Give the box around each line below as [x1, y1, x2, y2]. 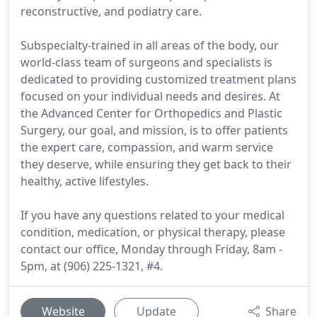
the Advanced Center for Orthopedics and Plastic [21, 105, 282, 121]
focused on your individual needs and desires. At [21, 88, 280, 104]
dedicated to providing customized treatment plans [21, 71, 296, 87]
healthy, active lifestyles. [21, 173, 149, 189]
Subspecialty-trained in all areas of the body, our [21, 38, 279, 53]
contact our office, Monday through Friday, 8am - [21, 241, 282, 257]
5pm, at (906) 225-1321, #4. [21, 258, 163, 274]
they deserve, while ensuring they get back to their [21, 156, 292, 172]
